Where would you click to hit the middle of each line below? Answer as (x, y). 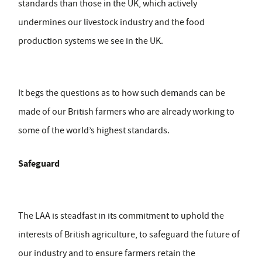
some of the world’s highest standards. (94, 131)
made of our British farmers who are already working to (126, 112)
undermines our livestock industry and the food (111, 23)
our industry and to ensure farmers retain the (107, 254)
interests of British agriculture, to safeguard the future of (129, 235)
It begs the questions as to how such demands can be (122, 93)
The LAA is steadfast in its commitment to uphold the (121, 216)
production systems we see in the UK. (91, 41)
